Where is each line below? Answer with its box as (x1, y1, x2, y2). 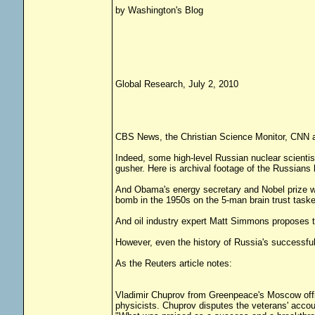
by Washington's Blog (115, 5, 203, 15)
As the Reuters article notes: (115, 258, 232, 269)
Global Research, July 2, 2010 (115, 79, 238, 89)
